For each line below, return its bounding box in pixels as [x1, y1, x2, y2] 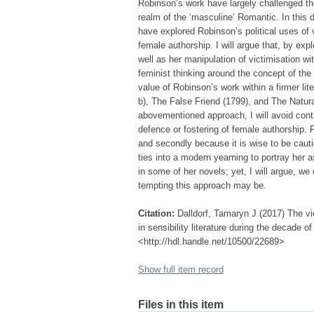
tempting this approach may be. [138, 180, 266, 191]
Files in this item [138, 299, 224, 310]
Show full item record [138, 264, 224, 275]
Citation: [138, 208, 175, 219]
